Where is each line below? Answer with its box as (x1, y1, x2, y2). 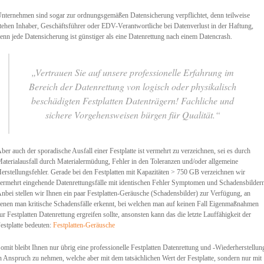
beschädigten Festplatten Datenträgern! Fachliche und (31, 94, 234, 107)
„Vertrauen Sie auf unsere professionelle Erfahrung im (31, 66, 234, 78)
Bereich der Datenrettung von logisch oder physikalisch (29, 80, 236, 93)
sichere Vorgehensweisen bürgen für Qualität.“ (45, 108, 220, 121)
